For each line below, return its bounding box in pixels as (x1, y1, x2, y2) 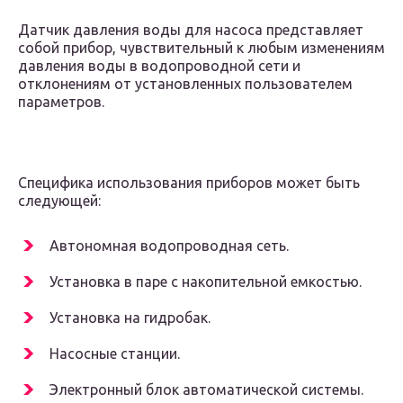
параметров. (18, 94, 104, 111)
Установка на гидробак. (49, 309, 210, 327)
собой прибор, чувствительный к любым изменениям (18, 40, 385, 57)
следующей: (18, 193, 101, 210)
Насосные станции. (49, 345, 180, 363)
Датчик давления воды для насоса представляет (18, 22, 363, 39)
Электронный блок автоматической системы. (49, 381, 363, 399)
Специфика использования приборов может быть (18, 175, 360, 192)
